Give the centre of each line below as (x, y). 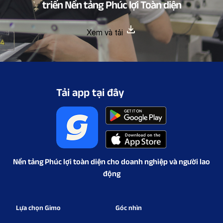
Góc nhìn (129, 208)
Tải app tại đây (90, 92)
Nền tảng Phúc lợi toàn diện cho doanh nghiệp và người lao (111, 162)
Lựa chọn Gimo (38, 208)
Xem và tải (106, 33)
